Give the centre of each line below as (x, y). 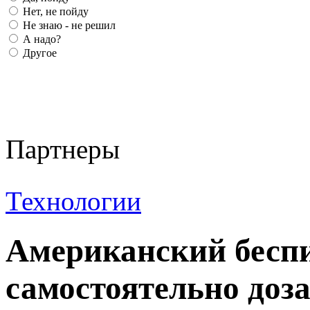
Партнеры (63, 149)
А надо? (40, 39)
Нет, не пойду (54, 12)
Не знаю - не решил (68, 26)
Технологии (73, 201)
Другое (38, 53)
